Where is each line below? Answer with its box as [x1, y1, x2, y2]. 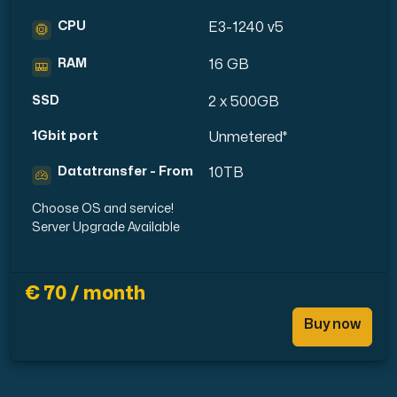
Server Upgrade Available [32, 222, 180, 234]
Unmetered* [208, 130, 287, 145]
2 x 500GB [208, 95, 279, 110]
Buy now [304, 317, 361, 332]
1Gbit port [32, 129, 98, 143]
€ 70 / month [25, 284, 145, 303]
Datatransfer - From [58, 165, 194, 178]
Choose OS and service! [32, 203, 174, 215]
